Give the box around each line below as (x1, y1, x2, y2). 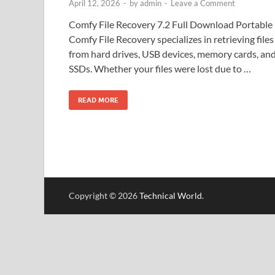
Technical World (139, 190, 202, 201)
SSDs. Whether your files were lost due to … (69, 62, 251, 74)
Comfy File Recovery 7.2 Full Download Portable (69, 18, 273, 30)
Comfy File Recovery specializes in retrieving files (69, 33, 274, 45)
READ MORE (78, 95, 118, 104)
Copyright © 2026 (69, 190, 139, 201)
